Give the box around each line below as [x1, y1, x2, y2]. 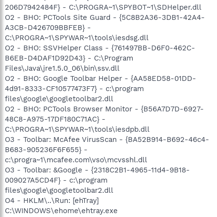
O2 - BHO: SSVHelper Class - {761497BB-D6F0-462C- [5, 43, 195, 52]
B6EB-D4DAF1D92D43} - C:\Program [5, 53, 133, 62]
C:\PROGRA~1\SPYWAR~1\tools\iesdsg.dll [5, 33, 149, 42]
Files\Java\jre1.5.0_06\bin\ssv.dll [5, 63, 120, 73]
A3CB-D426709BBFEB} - [5, 23, 91, 32]
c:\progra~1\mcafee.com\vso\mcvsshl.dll [5, 155, 147, 164]
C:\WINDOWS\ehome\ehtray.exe [5, 206, 118, 215]
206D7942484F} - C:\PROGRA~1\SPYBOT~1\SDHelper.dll [5, 2, 201, 12]
